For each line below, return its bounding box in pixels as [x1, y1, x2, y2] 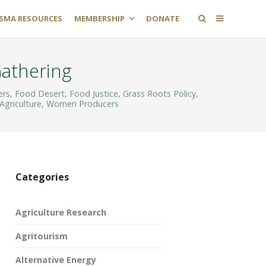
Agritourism [15, 230, 68, 242]
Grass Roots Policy [123, 88, 196, 99]
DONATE [146, 13, 179, 24]
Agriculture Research [15, 207, 106, 218]
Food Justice [69, 88, 118, 99]
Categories [15, 170, 69, 183]
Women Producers [46, 98, 119, 109]
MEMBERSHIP [74, 13, 125, 24]
